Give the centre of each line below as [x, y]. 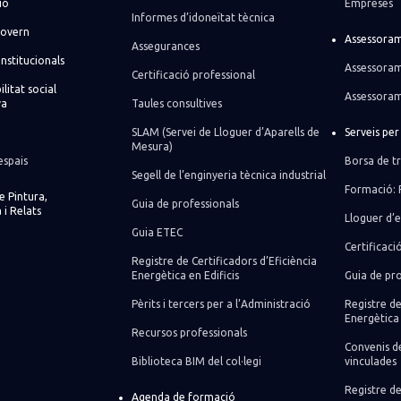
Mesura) [152, 146]
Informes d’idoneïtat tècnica [203, 17]
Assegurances [166, 46]
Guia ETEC [157, 232]
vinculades [370, 361]
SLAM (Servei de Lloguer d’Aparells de [226, 132]
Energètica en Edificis [185, 275]
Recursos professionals [189, 333]
